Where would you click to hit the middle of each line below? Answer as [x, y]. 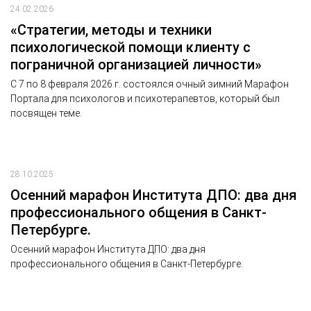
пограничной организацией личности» [136, 64]
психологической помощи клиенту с [131, 47]
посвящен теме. [46, 113]
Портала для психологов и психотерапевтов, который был [145, 98]
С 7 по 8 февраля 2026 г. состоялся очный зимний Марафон [150, 84]
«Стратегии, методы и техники [111, 30]
